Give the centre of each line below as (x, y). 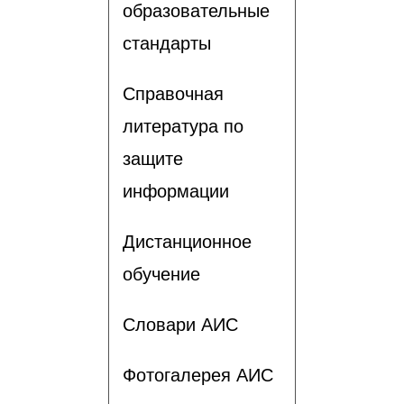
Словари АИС (180, 324)
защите (153, 158)
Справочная (173, 93)
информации (176, 191)
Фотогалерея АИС (198, 375)
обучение (161, 274)
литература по (183, 126)
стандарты (167, 43)
